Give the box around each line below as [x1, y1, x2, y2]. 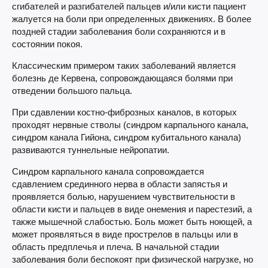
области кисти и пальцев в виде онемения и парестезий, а [12, 204, 252, 214]
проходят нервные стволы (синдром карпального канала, [12, 120, 248, 130]
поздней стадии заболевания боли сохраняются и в [12, 26, 226, 36]
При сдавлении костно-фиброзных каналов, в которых [12, 107, 237, 117]
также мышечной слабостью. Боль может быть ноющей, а [12, 217, 252, 227]
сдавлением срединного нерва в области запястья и [12, 179, 227, 189]
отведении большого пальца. [12, 86, 132, 96]
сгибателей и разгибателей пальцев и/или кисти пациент [12, 1, 246, 11]
